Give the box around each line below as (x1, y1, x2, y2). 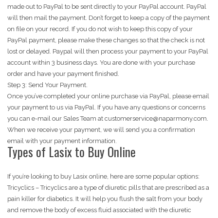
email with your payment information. (7, 137, 117, 145)
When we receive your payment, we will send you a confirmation (7, 126, 195, 134)
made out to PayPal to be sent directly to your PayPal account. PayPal (7, 3, 206, 11)
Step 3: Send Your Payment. (7, 81, 88, 89)
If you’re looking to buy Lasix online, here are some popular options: (7, 173, 200, 181)
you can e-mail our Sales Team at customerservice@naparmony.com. (7, 115, 208, 123)
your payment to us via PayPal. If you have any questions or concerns (7, 104, 205, 111)
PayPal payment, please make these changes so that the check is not (7, 36, 205, 44)
